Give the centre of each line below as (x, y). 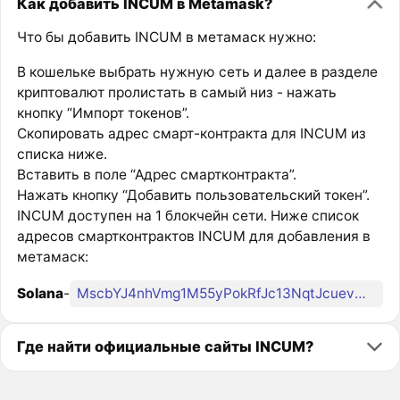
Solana (40, 294)
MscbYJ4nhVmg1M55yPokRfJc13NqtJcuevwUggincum (360, 294)
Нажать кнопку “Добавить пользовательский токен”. (193, 195)
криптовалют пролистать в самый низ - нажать (176, 92)
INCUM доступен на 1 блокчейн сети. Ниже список (187, 215)
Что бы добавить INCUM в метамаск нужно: (166, 37)
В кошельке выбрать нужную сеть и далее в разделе (197, 71)
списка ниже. (62, 154)
